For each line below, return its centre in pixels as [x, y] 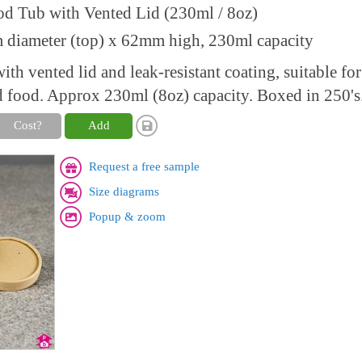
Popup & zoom [127, 216]
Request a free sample [144, 167]
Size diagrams [124, 192]
